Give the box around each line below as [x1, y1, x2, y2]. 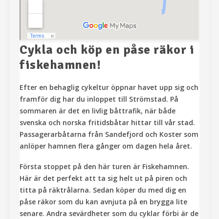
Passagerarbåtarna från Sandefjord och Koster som [20, 129, 198, 139]
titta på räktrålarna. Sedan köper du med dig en [20, 185, 186, 195]
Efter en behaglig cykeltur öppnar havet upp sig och [20, 82, 198, 92]
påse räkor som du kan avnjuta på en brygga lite [20, 197, 187, 206]
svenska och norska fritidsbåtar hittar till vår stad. [20, 117, 195, 127]
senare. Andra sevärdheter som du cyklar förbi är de [20, 208, 198, 218]
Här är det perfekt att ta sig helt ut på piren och [20, 173, 187, 183]
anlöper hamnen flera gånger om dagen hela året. [20, 141, 192, 151]
